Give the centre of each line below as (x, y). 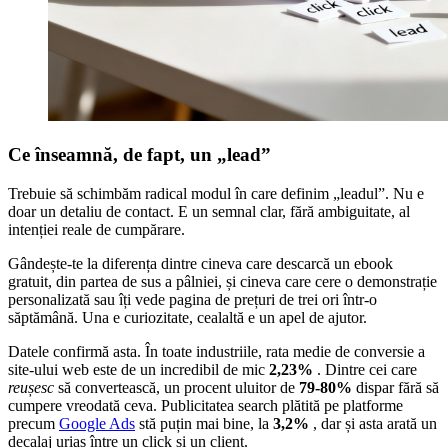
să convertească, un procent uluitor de (176, 387)
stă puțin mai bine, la (204, 423)
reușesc (31, 387)
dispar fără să (397, 387)
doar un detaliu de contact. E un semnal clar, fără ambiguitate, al (209, 211)
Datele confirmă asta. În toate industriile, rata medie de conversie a (216, 351)
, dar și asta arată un (375, 423)
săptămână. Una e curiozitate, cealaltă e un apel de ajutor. (187, 317)
